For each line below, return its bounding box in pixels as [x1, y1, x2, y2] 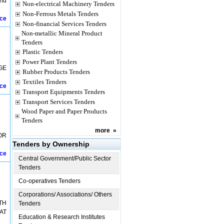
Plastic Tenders [22, 48, 63, 55]
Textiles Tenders [22, 78, 66, 85]
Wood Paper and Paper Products [21, 107, 107, 115]
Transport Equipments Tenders [22, 88, 105, 95]
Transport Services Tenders [22, 98, 95, 105]
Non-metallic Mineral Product [21, 29, 102, 37]
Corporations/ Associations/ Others [18, 191, 112, 198]
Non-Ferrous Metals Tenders [22, 10, 98, 17]
